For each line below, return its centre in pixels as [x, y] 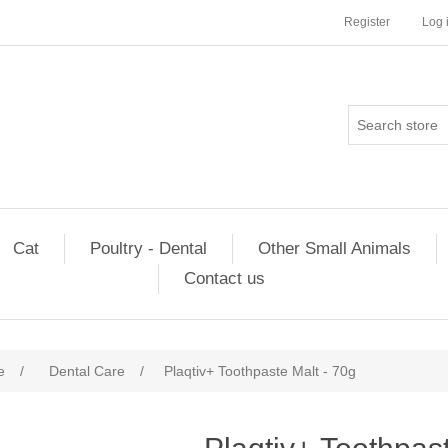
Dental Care [87, 371]
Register [367, 22]
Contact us [224, 278]
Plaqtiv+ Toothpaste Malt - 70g [260, 371]
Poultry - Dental [148, 248]
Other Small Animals [334, 248]
